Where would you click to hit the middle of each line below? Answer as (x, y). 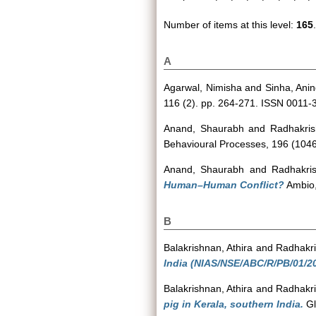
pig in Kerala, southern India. (233, 304)
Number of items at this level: (230, 25)
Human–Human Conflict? (224, 185)
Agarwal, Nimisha (203, 87)
